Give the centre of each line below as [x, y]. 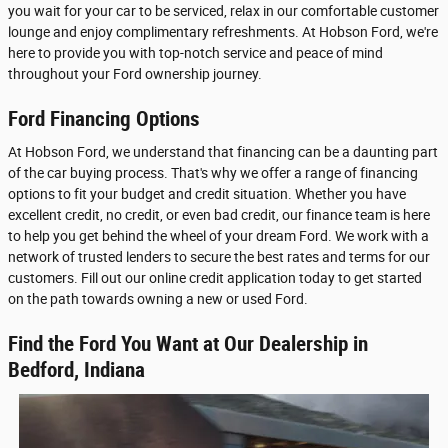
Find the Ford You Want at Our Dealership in [188, 344]
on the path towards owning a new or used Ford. [158, 299]
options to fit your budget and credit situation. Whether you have [207, 194]
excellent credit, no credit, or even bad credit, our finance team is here [219, 215]
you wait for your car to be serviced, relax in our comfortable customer [223, 10]
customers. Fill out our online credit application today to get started [215, 278]
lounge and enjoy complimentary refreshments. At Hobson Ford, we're [223, 31]
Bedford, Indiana [76, 370]
